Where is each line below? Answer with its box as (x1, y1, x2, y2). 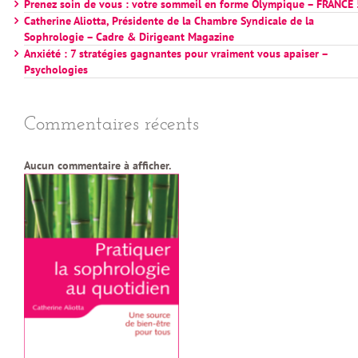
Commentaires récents (24, 115, 199, 135)
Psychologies (24, 62, 88, 78)
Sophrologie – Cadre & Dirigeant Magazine (24, 30, 234, 45)
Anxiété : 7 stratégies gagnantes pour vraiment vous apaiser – (24, 46, 328, 62)
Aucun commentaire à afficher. (24, 157, 171, 173)
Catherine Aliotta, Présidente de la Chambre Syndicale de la (24, 14, 314, 29)
